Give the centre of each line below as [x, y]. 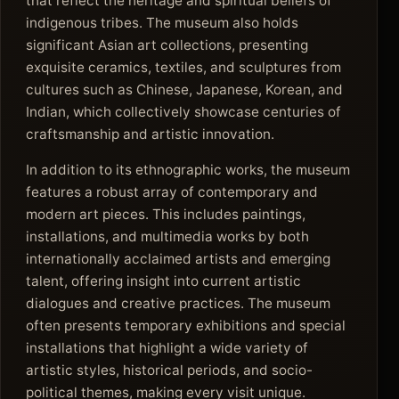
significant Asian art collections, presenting [167, 45]
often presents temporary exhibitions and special [186, 325]
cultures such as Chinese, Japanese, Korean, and [184, 90]
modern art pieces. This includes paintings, [166, 214]
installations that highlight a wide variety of [167, 347]
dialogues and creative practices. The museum [178, 303]
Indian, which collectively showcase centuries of [183, 112]
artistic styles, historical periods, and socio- [169, 370]
